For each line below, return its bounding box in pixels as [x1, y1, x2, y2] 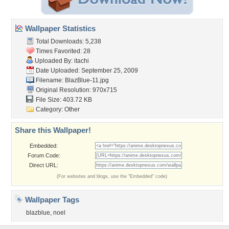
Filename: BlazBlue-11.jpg [34, 77, 109, 84]
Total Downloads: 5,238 [34, 38, 101, 45]
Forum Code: [27, 152, 60, 158]
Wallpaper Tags [23, 195, 79, 204]
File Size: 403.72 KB [34, 96, 92, 103]
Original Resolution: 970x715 [34, 86, 117, 94]
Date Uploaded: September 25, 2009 [34, 67, 138, 74]
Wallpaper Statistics [23, 24, 96, 33]
